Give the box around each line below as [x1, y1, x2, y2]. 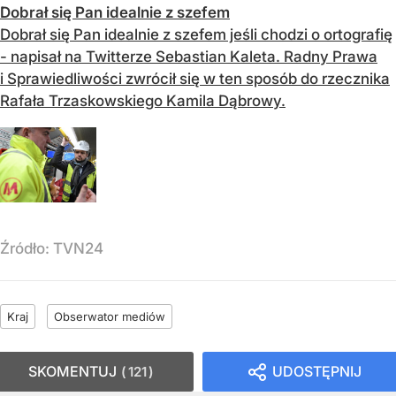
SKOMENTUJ [28, 362, 117, 380]
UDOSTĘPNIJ [272, 362, 362, 380]
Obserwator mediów [54, 308, 165, 324]
